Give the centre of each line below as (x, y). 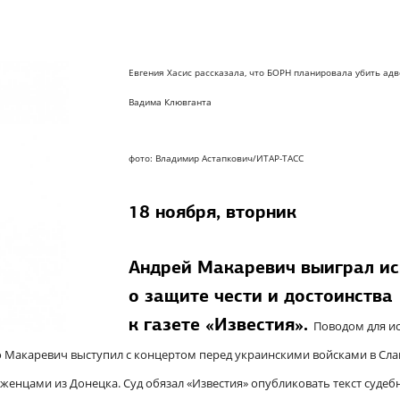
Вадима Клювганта (170, 102)
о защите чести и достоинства (261, 296)
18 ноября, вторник (212, 212)
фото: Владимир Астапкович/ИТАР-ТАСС (216, 158)
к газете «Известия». (221, 324)
